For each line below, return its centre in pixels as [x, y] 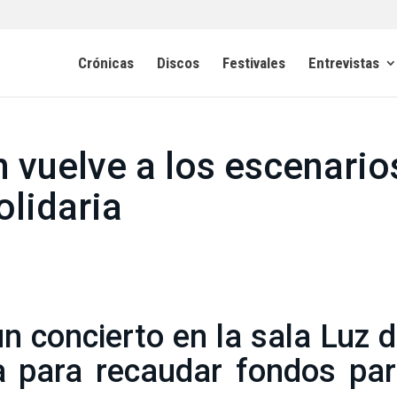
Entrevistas [344, 62]
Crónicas [106, 62]
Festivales [254, 62]
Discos [178, 62]
